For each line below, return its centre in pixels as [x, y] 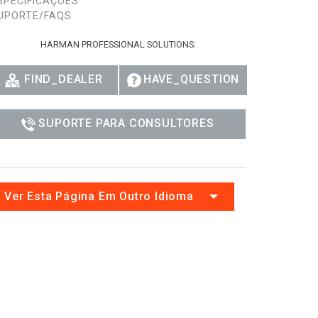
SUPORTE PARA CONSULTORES [126, 123]
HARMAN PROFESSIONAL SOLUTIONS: [118, 44]
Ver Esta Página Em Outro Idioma [99, 196]
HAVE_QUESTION [191, 79]
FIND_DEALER [63, 79]
